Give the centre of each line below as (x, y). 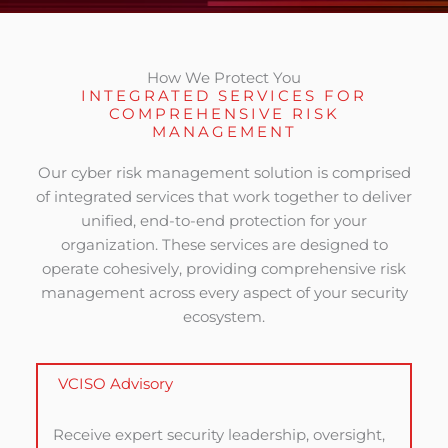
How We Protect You (224, 77)
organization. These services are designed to (224, 244)
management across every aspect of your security (224, 292)
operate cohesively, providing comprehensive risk (224, 268)
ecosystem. (224, 316)
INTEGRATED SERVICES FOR (224, 95)
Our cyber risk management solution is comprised (224, 172)
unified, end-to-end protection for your (224, 220)
